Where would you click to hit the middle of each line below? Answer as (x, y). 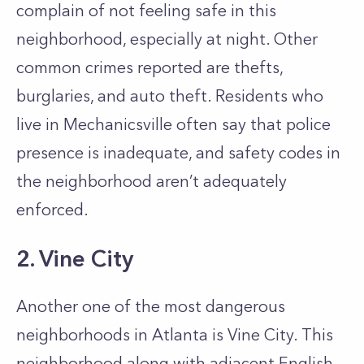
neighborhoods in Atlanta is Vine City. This (175, 335)
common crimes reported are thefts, (149, 67)
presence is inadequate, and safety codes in (178, 153)
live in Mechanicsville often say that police (173, 124)
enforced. (52, 210)
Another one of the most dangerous (151, 306)
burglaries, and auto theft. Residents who (170, 96)
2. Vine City (75, 258)
